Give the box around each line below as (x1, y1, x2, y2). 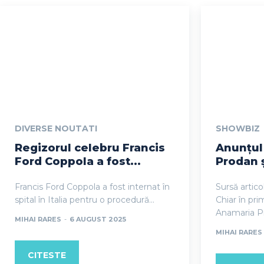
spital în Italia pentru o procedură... (15, 194, 154, 205)
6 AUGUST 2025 (70, 214, 126, 223)
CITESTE (28, 249, 66, 260)
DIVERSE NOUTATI (15, 123, 97, 134)
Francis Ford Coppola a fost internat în (15, 181, 170, 192)
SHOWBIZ (216, 123, 260, 134)
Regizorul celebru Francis (15, 141, 165, 154)
